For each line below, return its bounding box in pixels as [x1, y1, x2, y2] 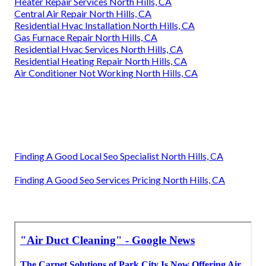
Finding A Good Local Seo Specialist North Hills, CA [14, 150, 223, 161]
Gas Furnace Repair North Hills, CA [14, 31, 157, 43]
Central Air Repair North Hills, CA [14, 7, 151, 19]
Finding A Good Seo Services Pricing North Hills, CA [14, 173, 225, 185]
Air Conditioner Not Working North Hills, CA [14, 66, 198, 78]
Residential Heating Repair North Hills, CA [14, 55, 187, 66]
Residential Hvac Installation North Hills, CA [14, 19, 195, 31]
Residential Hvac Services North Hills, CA [14, 43, 183, 55]
